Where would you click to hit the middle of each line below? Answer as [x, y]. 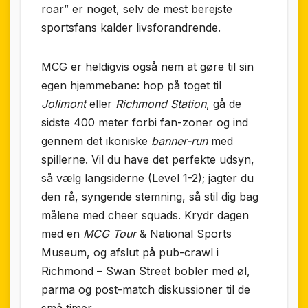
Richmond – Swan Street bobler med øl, [146, 271]
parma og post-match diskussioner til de [146, 290]
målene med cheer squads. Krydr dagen [145, 216]
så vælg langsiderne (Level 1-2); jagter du [147, 178]
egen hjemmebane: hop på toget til [131, 86]
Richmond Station [161, 104]
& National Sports [184, 234]
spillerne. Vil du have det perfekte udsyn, [148, 160]
